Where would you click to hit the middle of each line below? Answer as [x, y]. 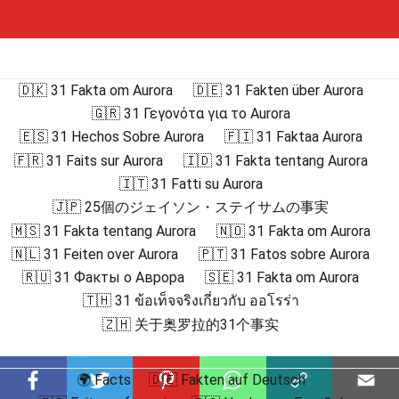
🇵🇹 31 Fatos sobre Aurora [284, 254]
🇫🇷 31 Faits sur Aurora [88, 160]
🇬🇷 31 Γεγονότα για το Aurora [191, 114]
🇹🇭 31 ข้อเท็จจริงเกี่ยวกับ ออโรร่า [191, 301]
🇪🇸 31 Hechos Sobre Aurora [111, 137]
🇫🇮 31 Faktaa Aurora [293, 137]
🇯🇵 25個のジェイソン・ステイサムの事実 [191, 208]
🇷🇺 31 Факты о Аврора [103, 278]
